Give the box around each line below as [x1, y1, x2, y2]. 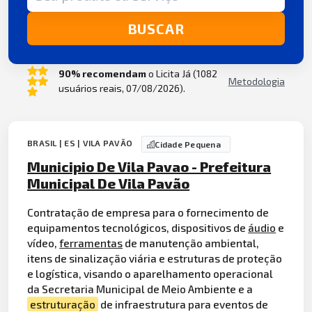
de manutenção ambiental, [123, 235, 260, 249]
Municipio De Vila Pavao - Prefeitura [27, 158, 272, 175]
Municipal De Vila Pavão [27, 175, 190, 192]
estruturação [30, 297, 96, 311]
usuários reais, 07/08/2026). [58, 82, 185, 95]
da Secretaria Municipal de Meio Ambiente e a [27, 281, 253, 295]
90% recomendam [58, 68, 146, 80]
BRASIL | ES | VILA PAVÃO [27, 138, 135, 148]
